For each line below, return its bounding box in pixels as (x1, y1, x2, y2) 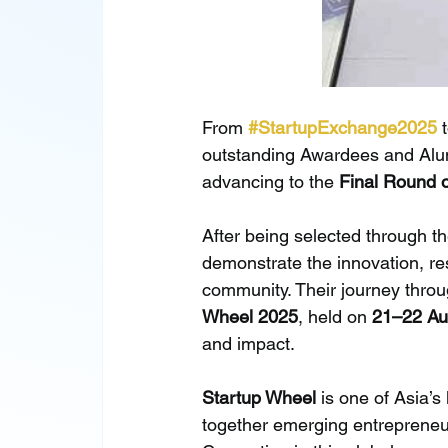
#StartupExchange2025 (248, 116, 438, 138)
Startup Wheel (202, 386, 317, 408)
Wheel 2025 (202, 305, 299, 327)
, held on (298, 305, 373, 327)
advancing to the (202, 170, 340, 192)
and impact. (202, 332, 296, 354)
